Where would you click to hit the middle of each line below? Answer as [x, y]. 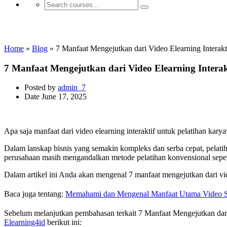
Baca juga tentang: [35, 194]
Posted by [40, 88]
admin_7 [72, 88]
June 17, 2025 [64, 97]
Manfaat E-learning [56, 27]
